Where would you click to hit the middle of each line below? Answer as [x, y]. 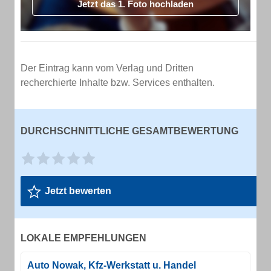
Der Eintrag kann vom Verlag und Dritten [107, 68]
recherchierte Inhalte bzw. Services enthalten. [118, 83]
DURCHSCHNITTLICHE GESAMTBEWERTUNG [129, 131]
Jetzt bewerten [78, 191]
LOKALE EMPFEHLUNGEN [83, 238]
